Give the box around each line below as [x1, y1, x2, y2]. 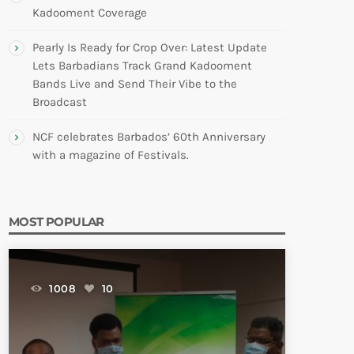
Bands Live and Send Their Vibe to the [32, 76, 237, 91]
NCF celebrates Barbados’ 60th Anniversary [32, 129, 265, 144]
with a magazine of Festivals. [32, 147, 189, 162]
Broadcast [32, 94, 87, 109]
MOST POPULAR [9, 213, 104, 229]
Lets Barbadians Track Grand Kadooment [32, 58, 252, 73]
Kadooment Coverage [32, 5, 147, 20]
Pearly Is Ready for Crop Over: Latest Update [32, 40, 267, 55]
